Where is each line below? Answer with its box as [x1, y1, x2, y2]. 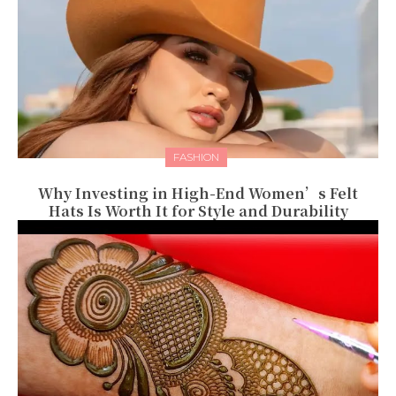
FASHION [172, 150, 219, 164]
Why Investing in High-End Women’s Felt [38, 183, 358, 204]
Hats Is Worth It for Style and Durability [48, 201, 348, 222]
